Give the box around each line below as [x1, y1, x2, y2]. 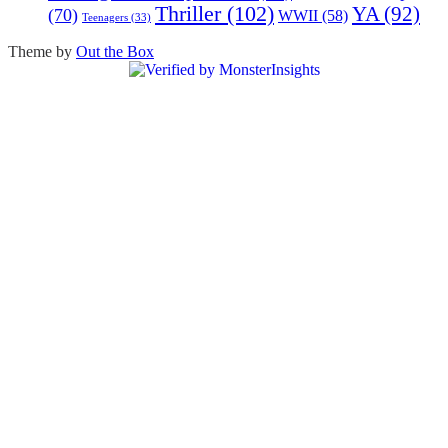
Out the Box [76, 42, 154, 60]
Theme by [8, 42, 76, 60]
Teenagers [82, 11, 128, 23]
